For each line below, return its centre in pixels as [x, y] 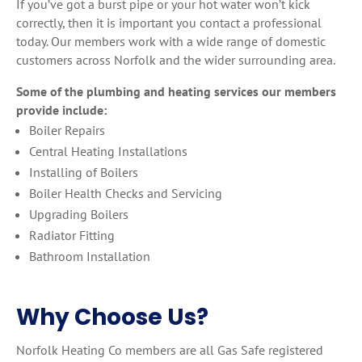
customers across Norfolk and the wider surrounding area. [176, 60]
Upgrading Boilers [79, 214]
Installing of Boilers [84, 172]
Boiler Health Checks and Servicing [126, 193]
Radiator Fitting [72, 235]
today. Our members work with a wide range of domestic [171, 41]
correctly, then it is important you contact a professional [169, 23]
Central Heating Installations [108, 151]
